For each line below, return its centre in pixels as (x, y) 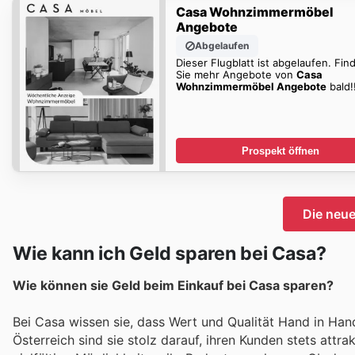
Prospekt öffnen (280, 151)
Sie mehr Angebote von (236, 74)
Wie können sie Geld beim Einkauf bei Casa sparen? (173, 285)
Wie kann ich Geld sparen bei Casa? (170, 254)
